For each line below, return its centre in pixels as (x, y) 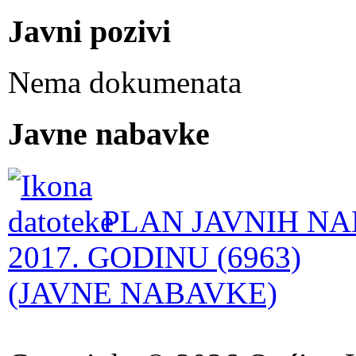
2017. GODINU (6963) (155, 257)
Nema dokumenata (125, 83)
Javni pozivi (89, 31)
